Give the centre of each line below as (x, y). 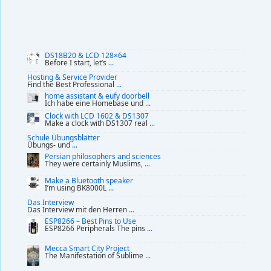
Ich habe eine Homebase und (95, 103)
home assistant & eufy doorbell (97, 96)
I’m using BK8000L (77, 188)
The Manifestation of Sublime (95, 255)
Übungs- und (50, 145)
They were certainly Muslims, (95, 163)
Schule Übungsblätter (64, 137)
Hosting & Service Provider (72, 77)
